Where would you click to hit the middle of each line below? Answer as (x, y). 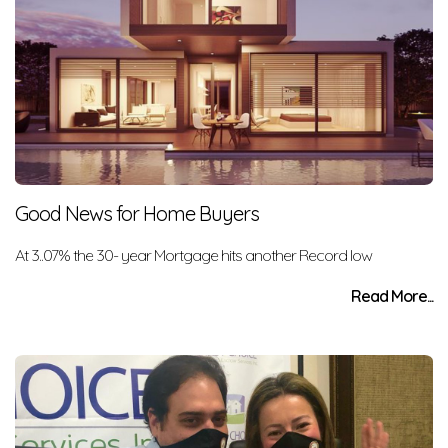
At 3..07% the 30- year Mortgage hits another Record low (193, 255)
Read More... (392, 296)
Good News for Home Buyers (137, 213)
